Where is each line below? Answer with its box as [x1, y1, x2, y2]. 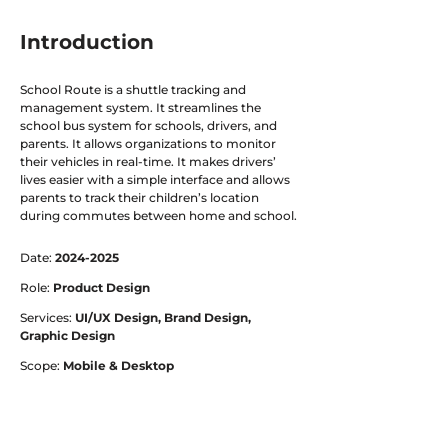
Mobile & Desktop [63, 358, 174, 373]
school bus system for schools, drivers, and [20, 118, 277, 133]
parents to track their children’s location [20, 190, 259, 205]
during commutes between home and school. [20, 208, 297, 223]
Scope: [20, 358, 63, 373]
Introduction [20, 30, 154, 54]
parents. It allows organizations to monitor [20, 136, 276, 151]
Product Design [53, 280, 150, 295]
